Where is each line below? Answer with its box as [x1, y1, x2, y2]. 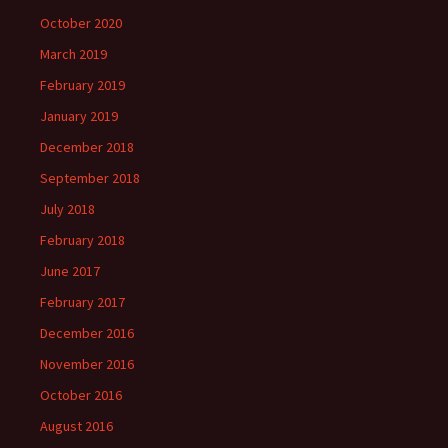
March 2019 [40, 45, 107, 63]
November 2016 [40, 355, 134, 373]
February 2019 [40, 76, 125, 94]
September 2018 [40, 169, 140, 187]
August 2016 [40, 417, 113, 435]
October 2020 [40, 14, 122, 32]
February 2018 [40, 231, 125, 249]
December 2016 [40, 324, 134, 342]
